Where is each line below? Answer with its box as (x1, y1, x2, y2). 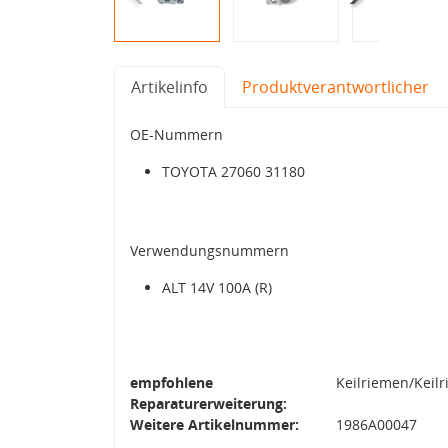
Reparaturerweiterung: (130, 393, 287, 413)
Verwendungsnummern (130, 240, 289, 260)
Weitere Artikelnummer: (130, 414, 299, 434)
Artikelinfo (131, 75, 208, 98)
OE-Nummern (130, 124, 223, 144)
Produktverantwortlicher (242, 75, 429, 98)
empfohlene (130, 372, 213, 392)
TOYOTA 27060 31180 (162, 161, 305, 181)
